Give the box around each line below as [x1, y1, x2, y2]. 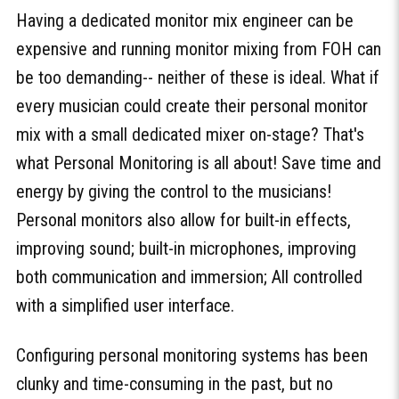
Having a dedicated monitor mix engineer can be [16, 9, 354, 31]
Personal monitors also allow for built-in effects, [16, 208, 351, 231]
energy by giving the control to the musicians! [16, 180, 331, 202]
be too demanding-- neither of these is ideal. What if [16, 66, 379, 88]
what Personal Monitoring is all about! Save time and [16, 151, 381, 174]
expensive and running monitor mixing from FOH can [16, 37, 381, 60]
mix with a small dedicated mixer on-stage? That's [16, 123, 364, 145]
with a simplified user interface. [16, 294, 239, 316]
